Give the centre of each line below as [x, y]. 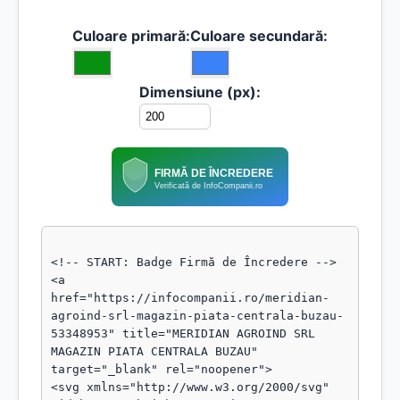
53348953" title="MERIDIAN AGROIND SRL [183, 333]
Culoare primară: [131, 36]
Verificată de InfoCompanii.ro [208, 185]
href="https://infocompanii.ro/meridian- [190, 298]
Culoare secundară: [259, 36]
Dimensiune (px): [200, 92]
